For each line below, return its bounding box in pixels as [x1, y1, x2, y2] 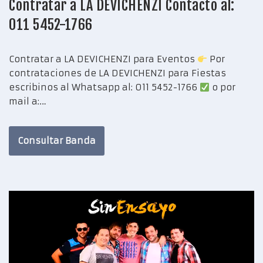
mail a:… [9, 96, 49, 107]
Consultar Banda [18, 135, 96, 147]
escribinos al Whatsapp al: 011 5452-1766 [9, 82, 200, 93]
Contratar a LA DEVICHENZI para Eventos [9, 53, 197, 65]
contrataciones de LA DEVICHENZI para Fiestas [9, 68, 226, 79]
